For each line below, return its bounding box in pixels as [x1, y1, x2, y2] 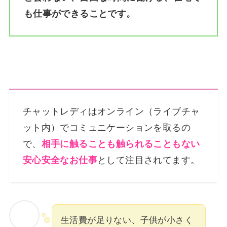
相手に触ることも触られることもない [41, 139, 200, 149]
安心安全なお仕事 [22, 155, 98, 166]
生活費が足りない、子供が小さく [60, 215, 193, 225]
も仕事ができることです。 [23, 8, 136, 19]
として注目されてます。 [97, 155, 200, 166]
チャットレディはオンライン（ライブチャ [22, 106, 200, 117]
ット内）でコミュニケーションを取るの [22, 123, 191, 133]
